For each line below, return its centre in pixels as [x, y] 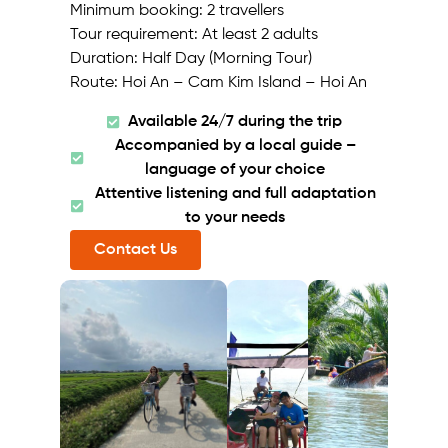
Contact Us [135, 249]
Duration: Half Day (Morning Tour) [191, 59]
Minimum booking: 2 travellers [177, 11]
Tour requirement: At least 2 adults [194, 35]
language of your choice [235, 169]
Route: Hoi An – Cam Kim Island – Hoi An [218, 83]
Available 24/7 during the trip [235, 121]
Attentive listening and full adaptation [235, 193]
